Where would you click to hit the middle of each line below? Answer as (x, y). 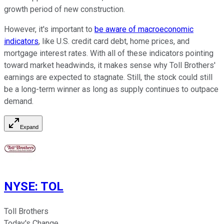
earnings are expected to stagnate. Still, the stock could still (108, 77)
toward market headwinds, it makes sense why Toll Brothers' (110, 65)
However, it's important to (49, 29)
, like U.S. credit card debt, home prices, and (114, 41)
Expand (29, 127)
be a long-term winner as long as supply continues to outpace (111, 89)
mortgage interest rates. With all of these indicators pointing (109, 53)
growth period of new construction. (64, 9)
